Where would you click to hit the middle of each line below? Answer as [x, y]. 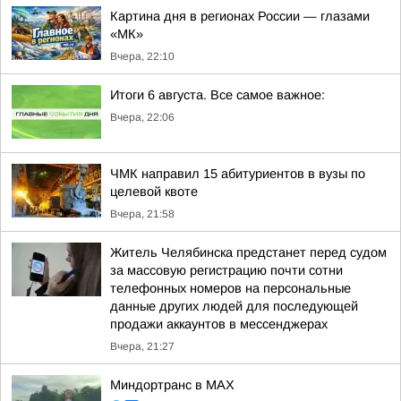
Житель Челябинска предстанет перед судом [248, 252]
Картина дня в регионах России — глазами [240, 16]
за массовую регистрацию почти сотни [226, 270]
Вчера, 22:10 [142, 56]
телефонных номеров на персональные [230, 288]
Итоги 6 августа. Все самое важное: [218, 95]
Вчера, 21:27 [142, 346]
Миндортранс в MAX [172, 385]
